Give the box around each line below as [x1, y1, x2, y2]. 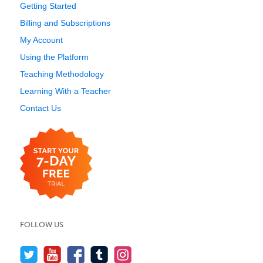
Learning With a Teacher [20, 86, 111, 96]
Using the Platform [20, 52, 89, 62]
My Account [20, 35, 63, 45]
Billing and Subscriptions [20, 18, 110, 28]
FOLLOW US [20, 220, 63, 229]
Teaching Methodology [20, 69, 104, 79]
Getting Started [20, 1, 76, 11]
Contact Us [20, 103, 61, 113]
